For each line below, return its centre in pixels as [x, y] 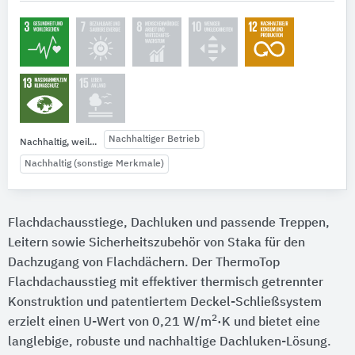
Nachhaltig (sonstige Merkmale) [94, 164]
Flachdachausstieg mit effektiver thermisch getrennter [166, 282]
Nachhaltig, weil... [58, 142]
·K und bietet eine [269, 322]
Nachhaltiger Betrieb [154, 140]
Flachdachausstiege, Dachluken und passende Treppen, [169, 223]
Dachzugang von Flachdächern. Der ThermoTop [144, 263]
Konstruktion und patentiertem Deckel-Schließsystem [165, 302]
